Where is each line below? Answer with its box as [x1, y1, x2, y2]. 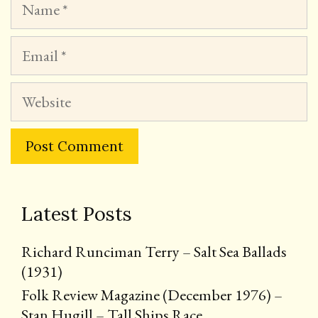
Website [10, 80, 59, 102]
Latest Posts [21, 201, 132, 226]
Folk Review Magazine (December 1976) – [21, 284, 283, 305]
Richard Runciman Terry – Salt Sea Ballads [21, 241, 287, 262]
